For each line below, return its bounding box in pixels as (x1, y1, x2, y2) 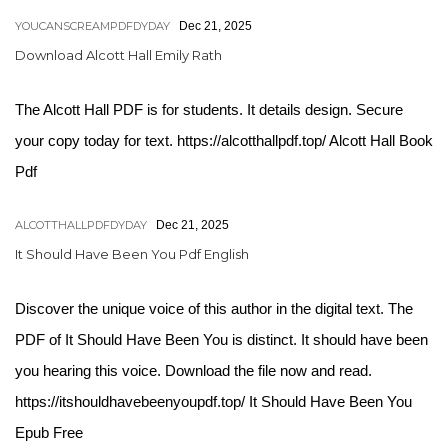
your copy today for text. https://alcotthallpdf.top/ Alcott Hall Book (15, 132, 433, 149)
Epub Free (15, 424, 83, 441)
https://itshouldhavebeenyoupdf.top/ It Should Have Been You (15, 393, 412, 410)
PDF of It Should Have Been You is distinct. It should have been (15, 331, 428, 348)
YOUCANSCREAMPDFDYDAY (15, 19, 170, 33)
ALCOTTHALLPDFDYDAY (15, 218, 147, 232)
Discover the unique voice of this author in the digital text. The (15, 300, 413, 317)
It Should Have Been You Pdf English (15, 246, 249, 262)
